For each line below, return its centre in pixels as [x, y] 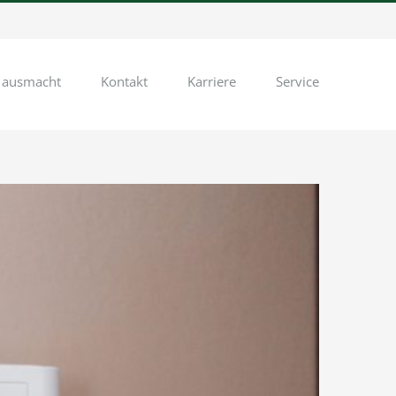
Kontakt [124, 81]
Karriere [212, 81]
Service [297, 81]
